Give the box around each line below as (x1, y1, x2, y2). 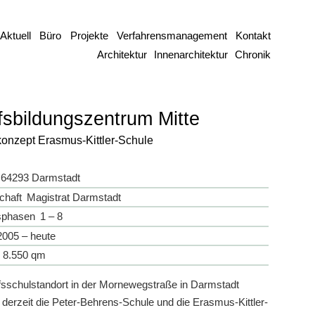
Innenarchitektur (154, 49, 229, 61)
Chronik (235, 49, 271, 61)
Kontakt (236, 29, 271, 41)
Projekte (70, 29, 108, 41)
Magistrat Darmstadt (26, 191, 121, 203)
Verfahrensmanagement (116, 29, 227, 41)
